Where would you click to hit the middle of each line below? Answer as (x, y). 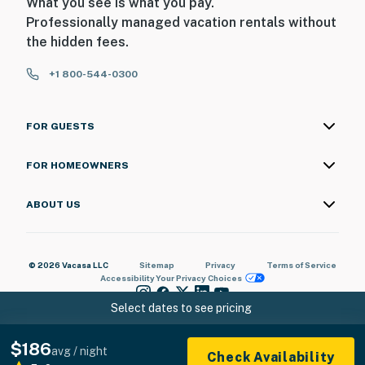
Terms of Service (301, 264)
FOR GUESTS (60, 126)
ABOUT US (53, 204)
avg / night (79, 351)
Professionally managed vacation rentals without (181, 22)
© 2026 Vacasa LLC (68, 264)
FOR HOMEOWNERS (77, 165)
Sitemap (157, 264)
